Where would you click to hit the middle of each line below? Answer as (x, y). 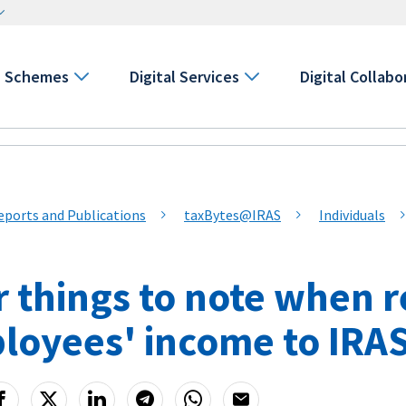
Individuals (352, 215)
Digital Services (185, 77)
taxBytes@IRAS (232, 215)
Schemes (37, 77)
